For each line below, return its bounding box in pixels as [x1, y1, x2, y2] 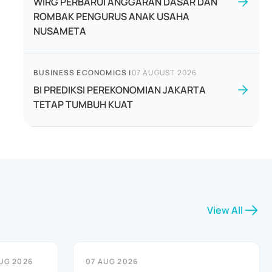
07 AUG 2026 [86, 256, 138, 267]
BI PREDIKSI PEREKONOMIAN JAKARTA [33, 83, 206, 97]
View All [207, 203, 243, 217]
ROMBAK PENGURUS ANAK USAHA [33, 10, 189, 23]
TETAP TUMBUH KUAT [33, 98, 133, 111]
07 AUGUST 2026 [131, 67, 197, 78]
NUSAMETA [33, 24, 86, 38]
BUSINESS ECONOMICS [33, 67, 127, 78]
